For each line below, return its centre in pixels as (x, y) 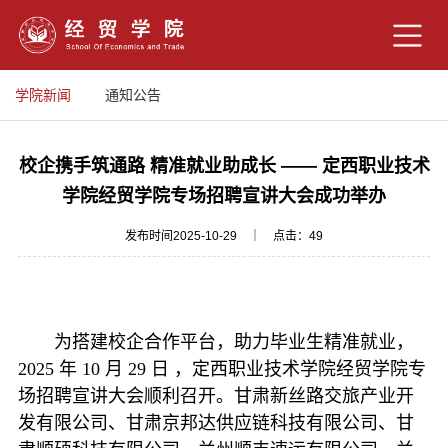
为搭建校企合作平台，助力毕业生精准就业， (233, 342)
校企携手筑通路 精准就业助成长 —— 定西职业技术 (224, 166)
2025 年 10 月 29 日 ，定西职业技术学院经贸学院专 (221, 369)
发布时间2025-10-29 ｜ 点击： (217, 236)
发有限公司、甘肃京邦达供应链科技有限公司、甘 (215, 423)
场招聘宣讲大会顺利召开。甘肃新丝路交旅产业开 (215, 396)
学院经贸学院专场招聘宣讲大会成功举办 (224, 196)
